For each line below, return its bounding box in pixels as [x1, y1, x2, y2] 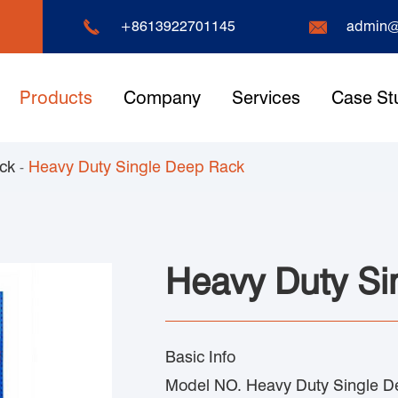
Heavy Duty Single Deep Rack [28, 157, 244, 176]
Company [123, 87, 201, 108]
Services [231, 87, 300, 108]
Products [19, 87, 92, 108]
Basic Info [165, 347, 235, 366]
